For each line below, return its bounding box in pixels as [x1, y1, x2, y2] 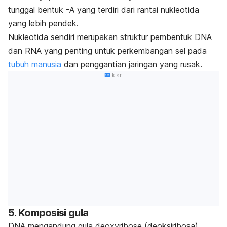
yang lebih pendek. [8, 18, 79, 29]
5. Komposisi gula [8, 206, 89, 219]
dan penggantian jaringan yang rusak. [61, 59, 202, 70]
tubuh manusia [8, 59, 61, 70]
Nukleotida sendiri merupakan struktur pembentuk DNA [8, 32, 212, 43]
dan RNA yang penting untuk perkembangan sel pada [8, 46, 207, 56]
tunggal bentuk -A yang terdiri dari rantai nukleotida [8, 5, 199, 15]
